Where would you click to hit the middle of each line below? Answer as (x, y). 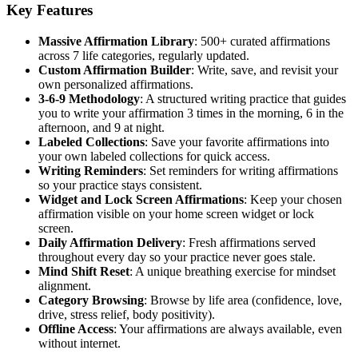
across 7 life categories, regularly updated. (144, 55)
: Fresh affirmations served (249, 242)
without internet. (80, 343)
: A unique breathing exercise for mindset (233, 271)
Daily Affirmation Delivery (110, 242)
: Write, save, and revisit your (265, 70)
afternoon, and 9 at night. (101, 127)
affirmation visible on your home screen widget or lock (176, 213)
